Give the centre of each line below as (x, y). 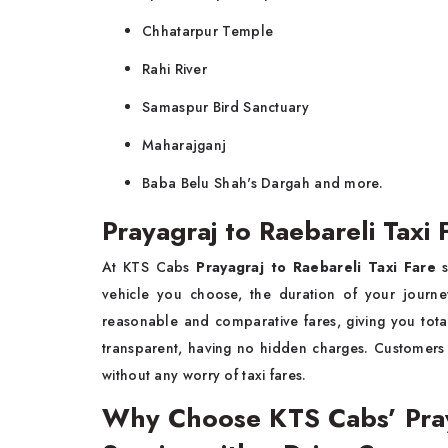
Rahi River (174, 69)
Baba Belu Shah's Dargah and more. (262, 183)
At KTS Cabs (149, 267)
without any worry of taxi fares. (206, 375)
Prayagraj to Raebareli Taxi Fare (316, 267)
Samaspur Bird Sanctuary (225, 107)
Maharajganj (184, 145)
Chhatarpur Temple (208, 31)
